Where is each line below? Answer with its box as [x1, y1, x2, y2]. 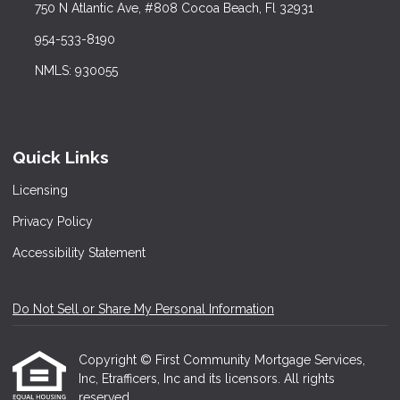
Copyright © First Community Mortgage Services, [79, 353, 365, 368]
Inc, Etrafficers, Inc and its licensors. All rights [79, 371, 335, 387]
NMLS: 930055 [34, 63, 118, 79]
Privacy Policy [12, 214, 93, 229]
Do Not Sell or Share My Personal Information [12, 302, 274, 317]
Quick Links [12, 147, 109, 168]
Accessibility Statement [12, 246, 146, 261]
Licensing [12, 183, 68, 198]
